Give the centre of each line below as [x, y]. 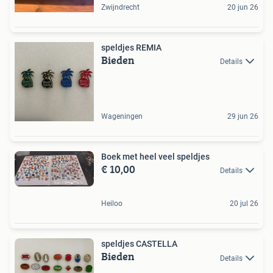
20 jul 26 [244, 204]
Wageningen [122, 116]
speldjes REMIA [131, 48]
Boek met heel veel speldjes [155, 157]
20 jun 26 [243, 7]
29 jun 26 [243, 116]
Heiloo [112, 204]
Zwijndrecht [120, 7]
